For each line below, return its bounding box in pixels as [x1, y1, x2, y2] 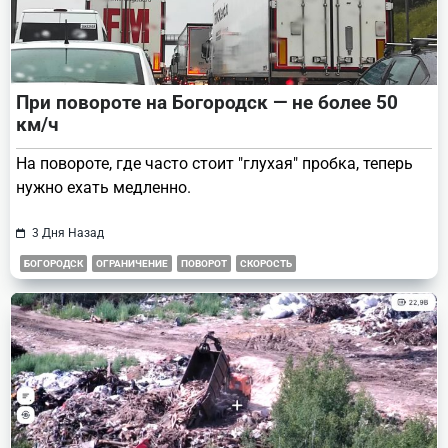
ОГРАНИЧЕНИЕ [96, 257, 168, 269]
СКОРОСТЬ [240, 257, 292, 269]
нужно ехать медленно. [16, 177, 191, 197]
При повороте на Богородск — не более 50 [16, 90, 398, 114]
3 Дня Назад [31, 225, 104, 240]
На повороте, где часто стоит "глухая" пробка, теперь [16, 153, 413, 173]
